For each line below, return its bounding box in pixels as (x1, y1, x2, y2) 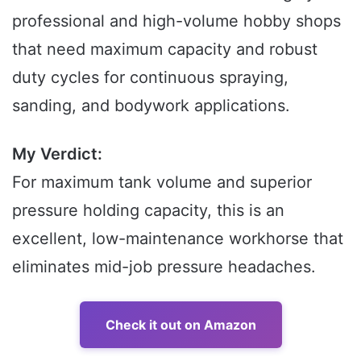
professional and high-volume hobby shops (12, 10, 341, 31)
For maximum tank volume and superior (12, 172, 312, 192)
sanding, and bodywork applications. (12, 95, 290, 115)
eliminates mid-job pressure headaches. (12, 256, 316, 276)
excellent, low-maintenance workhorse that (12, 228, 343, 248)
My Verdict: (12, 143, 102, 164)
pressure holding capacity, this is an (12, 200, 284, 220)
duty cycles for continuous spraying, (12, 67, 288, 87)
